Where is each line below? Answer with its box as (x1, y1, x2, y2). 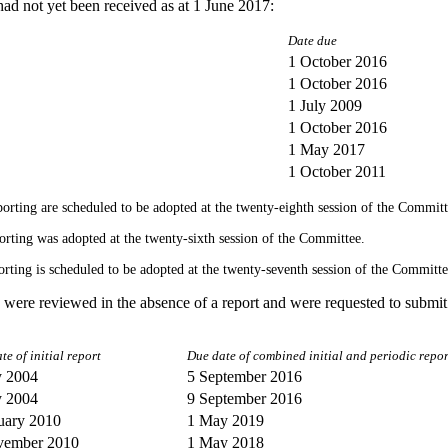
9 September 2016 (187, 390, 302, 408)
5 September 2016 (187, 368, 302, 386)
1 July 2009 (288, 97, 362, 115)
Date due (288, 34, 337, 49)
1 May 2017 (288, 141, 365, 159)
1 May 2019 (187, 412, 264, 430)
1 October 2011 (288, 163, 386, 181)
